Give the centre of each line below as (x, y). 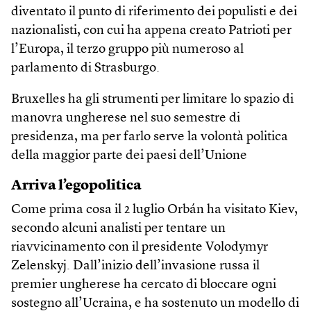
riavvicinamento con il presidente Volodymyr (140, 248)
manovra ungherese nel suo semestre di (126, 119)
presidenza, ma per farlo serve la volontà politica (150, 137)
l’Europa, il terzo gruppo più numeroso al (127, 50)
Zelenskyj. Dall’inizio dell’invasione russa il (135, 267)
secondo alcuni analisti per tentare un (118, 229)
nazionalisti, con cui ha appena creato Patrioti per (151, 31)
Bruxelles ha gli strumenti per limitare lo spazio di (152, 100)
